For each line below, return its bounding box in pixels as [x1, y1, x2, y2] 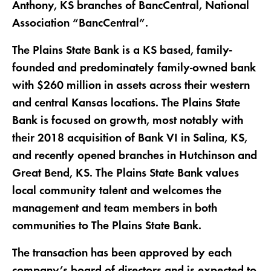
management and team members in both [11, 203, 217, 215]
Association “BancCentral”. [11, 18, 148, 30]
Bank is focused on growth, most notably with [11, 115, 243, 128]
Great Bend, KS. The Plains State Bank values [11, 168, 239, 180]
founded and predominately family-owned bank [11, 62, 256, 75]
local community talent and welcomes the [11, 185, 221, 198]
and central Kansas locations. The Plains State [11, 97, 240, 110]
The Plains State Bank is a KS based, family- [11, 45, 232, 57]
